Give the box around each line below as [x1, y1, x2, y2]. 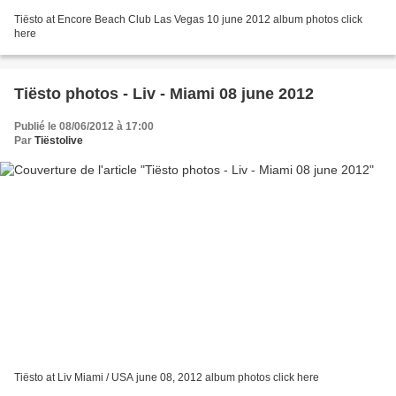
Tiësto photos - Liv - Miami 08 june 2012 [14, 85, 314, 103]
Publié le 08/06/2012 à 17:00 [14, 120, 154, 133]
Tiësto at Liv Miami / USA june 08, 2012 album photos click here [14, 370, 319, 384]
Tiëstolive [34, 134, 83, 148]
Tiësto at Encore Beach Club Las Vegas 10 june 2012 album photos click [14, 13, 362, 27]
